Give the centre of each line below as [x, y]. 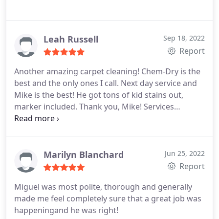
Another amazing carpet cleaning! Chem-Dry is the [107, 71]
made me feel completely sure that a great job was [108, 198]
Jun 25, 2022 [185, 153]
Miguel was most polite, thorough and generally [103, 187]
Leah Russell [71, 39]
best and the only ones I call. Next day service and [106, 83]
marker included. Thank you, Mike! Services [94, 107]
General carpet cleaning [58, 118]
